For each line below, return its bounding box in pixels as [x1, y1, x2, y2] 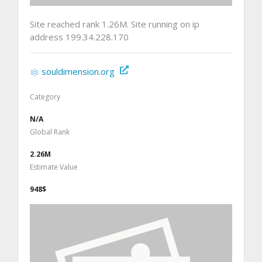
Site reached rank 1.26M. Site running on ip [30, 18, 199, 30]
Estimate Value [30, 161, 78, 172]
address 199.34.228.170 [30, 30, 129, 43]
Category [30, 91, 60, 102]
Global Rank [30, 126, 70, 137]
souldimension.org [42, 65, 115, 77]
